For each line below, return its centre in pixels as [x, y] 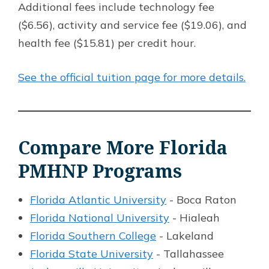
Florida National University [100, 218]
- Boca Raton [201, 200]
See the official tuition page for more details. [132, 77]
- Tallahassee [189, 254]
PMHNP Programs [100, 171]
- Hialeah [195, 218]
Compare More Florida [123, 148]
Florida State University [92, 254]
